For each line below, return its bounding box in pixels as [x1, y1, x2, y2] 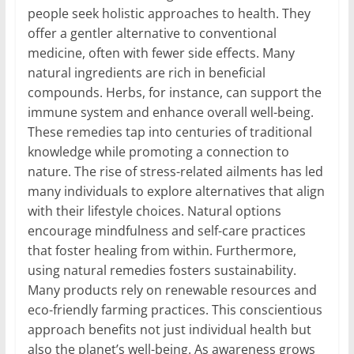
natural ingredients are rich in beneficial [27, 64, 265, 82]
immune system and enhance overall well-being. [27, 104, 314, 122]
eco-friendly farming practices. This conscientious [27, 301, 322, 319]
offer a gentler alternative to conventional [27, 24, 277, 43]
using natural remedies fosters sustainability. [27, 262, 296, 280]
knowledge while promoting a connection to [27, 143, 289, 161]
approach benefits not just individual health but [27, 321, 311, 339]
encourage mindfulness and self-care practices [27, 222, 306, 240]
